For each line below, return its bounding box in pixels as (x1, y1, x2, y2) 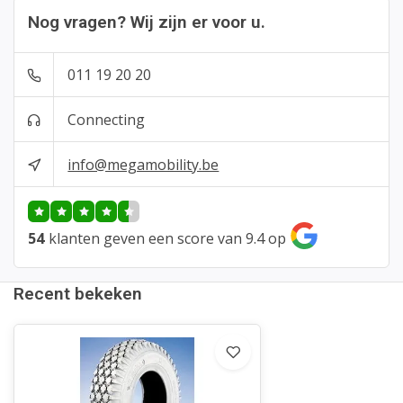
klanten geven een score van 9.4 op (49, 228, 286, 248)
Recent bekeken (13, 283, 142, 304)
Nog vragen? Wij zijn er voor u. (28, 12, 265, 32)
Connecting (67, 109, 146, 130)
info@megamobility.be (67, 154, 219, 175)
